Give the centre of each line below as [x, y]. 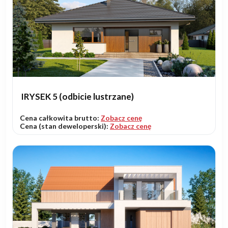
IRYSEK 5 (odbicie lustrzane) [77, 97]
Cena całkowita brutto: [60, 118]
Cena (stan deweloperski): [65, 126]
